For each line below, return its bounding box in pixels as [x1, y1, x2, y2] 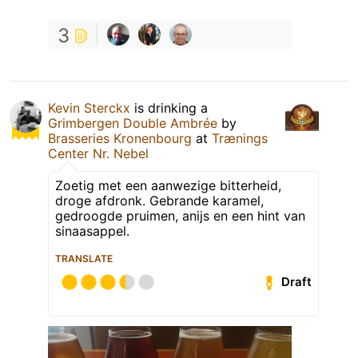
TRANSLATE [55, 252, 113, 265]
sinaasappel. [55, 222, 129, 239]
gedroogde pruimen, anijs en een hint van [55, 207, 305, 224]
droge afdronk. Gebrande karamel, [55, 192, 264, 209]
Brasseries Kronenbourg [48, 129, 192, 146]
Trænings [212, 129, 268, 146]
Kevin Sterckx [48, 99, 130, 116]
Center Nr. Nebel [48, 145, 149, 161]
